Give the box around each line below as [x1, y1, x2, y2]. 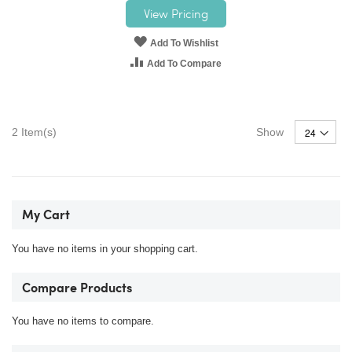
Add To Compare [147, 58, 222, 70]
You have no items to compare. [12, 315, 154, 328]
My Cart [22, 210, 70, 223]
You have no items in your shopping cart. [12, 243, 198, 255]
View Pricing [144, 5, 208, 22]
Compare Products [22, 282, 132, 295]
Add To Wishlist [150, 38, 219, 49]
